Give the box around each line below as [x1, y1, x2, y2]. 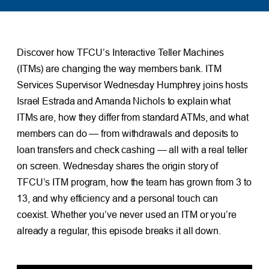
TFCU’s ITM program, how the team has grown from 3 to [16, 177, 252, 188]
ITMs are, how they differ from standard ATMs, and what [16, 112, 249, 123]
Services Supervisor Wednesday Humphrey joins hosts [16, 79, 248, 91]
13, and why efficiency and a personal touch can [16, 193, 219, 204]
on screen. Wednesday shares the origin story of [16, 160, 219, 172]
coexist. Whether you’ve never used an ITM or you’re [16, 209, 237, 220]
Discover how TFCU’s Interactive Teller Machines [16, 47, 225, 58]
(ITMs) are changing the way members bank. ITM [16, 63, 222, 74]
